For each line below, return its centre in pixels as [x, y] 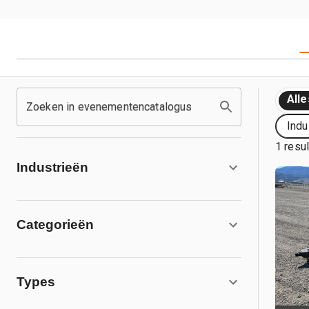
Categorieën [55, 225]
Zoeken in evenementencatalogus [109, 107]
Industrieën [52, 167]
